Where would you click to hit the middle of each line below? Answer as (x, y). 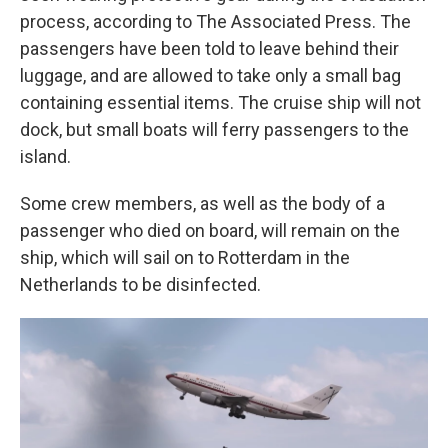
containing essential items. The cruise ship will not (220, 102)
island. (45, 156)
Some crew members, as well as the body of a (202, 203)
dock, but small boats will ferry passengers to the (214, 129)
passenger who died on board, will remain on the (210, 230)
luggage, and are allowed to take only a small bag (210, 75)
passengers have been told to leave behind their (209, 48)
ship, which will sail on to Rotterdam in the (185, 257)
